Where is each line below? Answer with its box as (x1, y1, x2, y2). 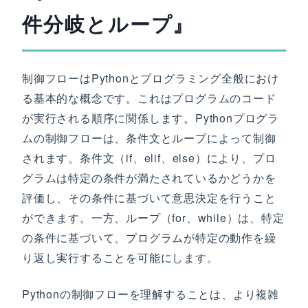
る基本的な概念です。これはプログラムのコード (22, 90, 276, 106)
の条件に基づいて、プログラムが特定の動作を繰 (22, 230, 276, 245)
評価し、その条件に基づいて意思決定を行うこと (22, 190, 276, 206)
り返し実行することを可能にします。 (22, 250, 219, 265)
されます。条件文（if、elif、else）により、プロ (22, 150, 276, 166)
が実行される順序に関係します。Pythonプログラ (22, 110, 279, 126)
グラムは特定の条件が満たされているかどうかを (22, 170, 276, 186)
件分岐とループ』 (22, 10, 195, 38)
